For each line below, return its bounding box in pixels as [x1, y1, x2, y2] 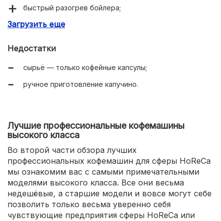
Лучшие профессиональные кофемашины [7, 120, 184, 131]
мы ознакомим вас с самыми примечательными [7, 167, 199, 177]
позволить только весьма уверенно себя [7, 199, 171, 210]
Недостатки [7, 43, 56, 54]
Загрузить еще [7, 19, 65, 30]
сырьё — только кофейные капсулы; [23, 63, 147, 72]
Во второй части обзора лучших [7, 145, 137, 155]
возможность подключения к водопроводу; [23, 20, 176, 29]
